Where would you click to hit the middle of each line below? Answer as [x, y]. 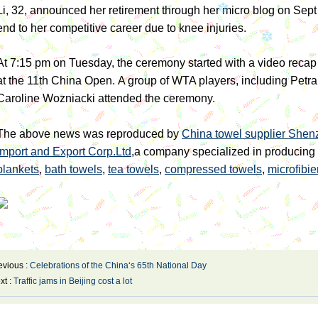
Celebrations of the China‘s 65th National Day [118, 265]
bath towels [73, 169]
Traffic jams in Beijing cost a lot [73, 281]
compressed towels [213, 169]
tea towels [133, 169]
